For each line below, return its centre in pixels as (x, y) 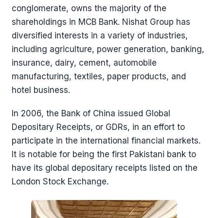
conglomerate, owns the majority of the (89, 8)
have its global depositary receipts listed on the (105, 168)
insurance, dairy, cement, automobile (84, 63)
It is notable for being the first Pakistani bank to (104, 154)
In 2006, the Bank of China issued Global (91, 113)
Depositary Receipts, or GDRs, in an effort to (98, 127)
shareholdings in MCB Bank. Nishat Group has (101, 22)
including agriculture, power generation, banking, (108, 49)
